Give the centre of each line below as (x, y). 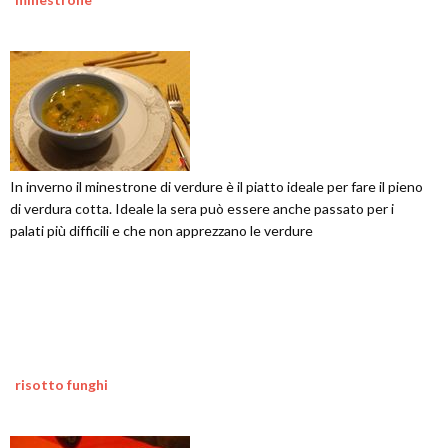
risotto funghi (61, 384)
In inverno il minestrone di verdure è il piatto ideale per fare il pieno (216, 186)
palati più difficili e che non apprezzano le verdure (161, 230)
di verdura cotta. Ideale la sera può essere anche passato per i (202, 208)
